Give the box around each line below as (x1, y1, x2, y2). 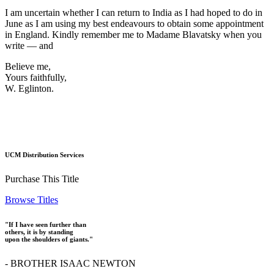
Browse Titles (5, 194, 58, 205)
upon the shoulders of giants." (5, 235, 93, 243)
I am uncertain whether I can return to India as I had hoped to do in (5, 7, 262, 18)
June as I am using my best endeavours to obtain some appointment (5, 18, 264, 29)
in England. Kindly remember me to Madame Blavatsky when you (5, 29, 262, 40)
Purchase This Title (5, 173, 79, 184)
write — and (5, 40, 53, 51)
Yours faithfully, (5, 72, 67, 83)
